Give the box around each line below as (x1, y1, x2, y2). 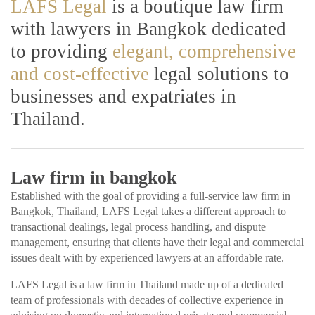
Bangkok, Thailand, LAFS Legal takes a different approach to (11, 205, 286, 217)
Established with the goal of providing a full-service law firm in (11, 190, 290, 202)
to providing (11, 41, 112, 62)
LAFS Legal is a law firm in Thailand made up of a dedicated (11, 278, 283, 290)
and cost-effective (11, 63, 149, 84)
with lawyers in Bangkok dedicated (11, 18, 286, 39)
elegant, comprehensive (112, 41, 296, 62)
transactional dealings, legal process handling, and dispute (11, 221, 266, 233)
